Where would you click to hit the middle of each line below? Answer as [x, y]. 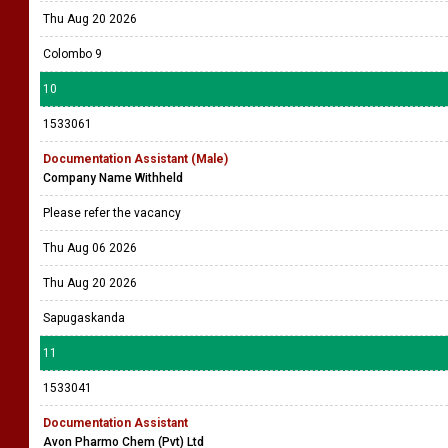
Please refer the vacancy [113, 213]
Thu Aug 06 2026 [90, 248]
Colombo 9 [72, 54]
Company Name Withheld [113, 178]
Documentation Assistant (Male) [135, 159]
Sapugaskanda [84, 318]
